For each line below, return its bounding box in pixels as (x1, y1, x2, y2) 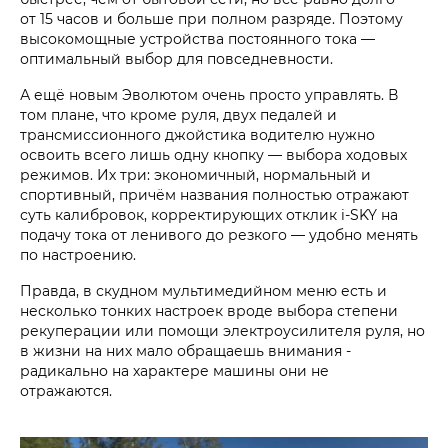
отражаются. (20, 380, 116, 400)
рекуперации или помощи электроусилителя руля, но (20, 320, 425, 340)
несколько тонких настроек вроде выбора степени (20, 300, 398, 320)
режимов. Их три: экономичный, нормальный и (20, 164, 371, 184)
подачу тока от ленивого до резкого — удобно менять (20, 224, 418, 244)
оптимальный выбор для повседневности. (20, 48, 333, 68)
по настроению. (20, 244, 136, 264)
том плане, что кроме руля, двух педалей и (20, 104, 337, 124)
